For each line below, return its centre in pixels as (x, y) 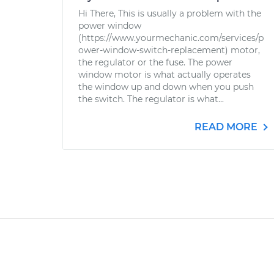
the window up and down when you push (166, 87)
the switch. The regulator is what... (151, 99)
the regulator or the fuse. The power (155, 62)
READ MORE (227, 127)
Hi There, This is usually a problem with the (170, 13)
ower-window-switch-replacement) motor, (169, 50)
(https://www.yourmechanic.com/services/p (171, 38)
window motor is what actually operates (165, 75)
